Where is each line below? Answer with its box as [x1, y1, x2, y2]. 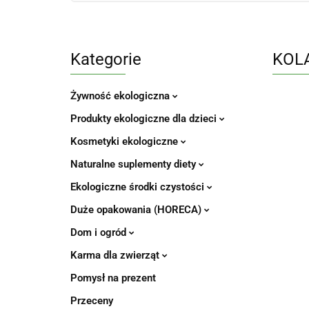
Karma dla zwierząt [70, 249, 162, 261]
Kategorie [70, 50, 141, 69]
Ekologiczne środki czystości [70, 181, 207, 193]
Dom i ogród [70, 226, 129, 239]
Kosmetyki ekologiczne [70, 135, 181, 148]
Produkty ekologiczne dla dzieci [70, 112, 219, 125]
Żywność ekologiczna [70, 90, 172, 102]
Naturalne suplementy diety [70, 158, 199, 170]
